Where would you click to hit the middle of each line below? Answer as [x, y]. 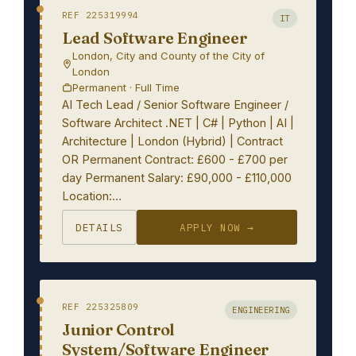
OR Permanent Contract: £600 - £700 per [175, 159]
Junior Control [119, 329]
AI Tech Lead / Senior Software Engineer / [175, 104]
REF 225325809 [101, 307]
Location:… [92, 196]
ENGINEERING [261, 310]
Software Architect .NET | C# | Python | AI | [178, 123]
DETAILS [99, 227]
